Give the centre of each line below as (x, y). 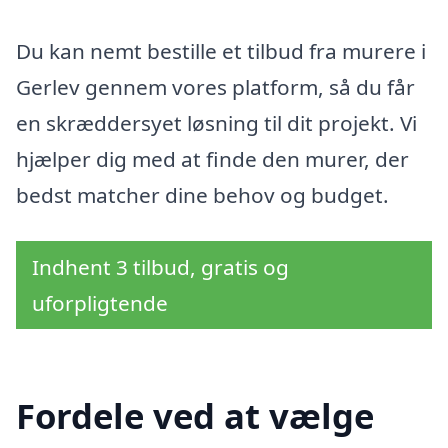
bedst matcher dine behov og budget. (202, 194)
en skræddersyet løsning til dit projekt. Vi (216, 122)
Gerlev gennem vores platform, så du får (215, 86)
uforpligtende (100, 302)
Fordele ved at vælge (195, 416)
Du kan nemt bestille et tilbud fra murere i (221, 50)
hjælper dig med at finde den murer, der (212, 158)
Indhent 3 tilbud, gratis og (160, 266)
